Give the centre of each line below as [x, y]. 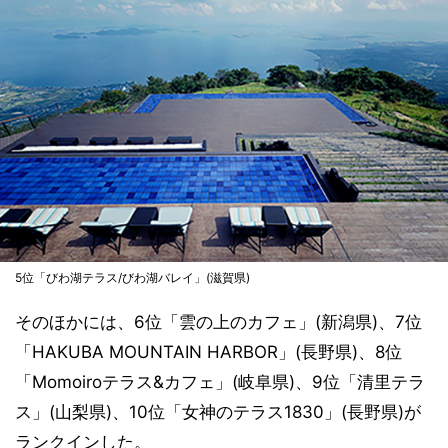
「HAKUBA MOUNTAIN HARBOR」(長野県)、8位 [208, 351]
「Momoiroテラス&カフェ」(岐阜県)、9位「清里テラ [220, 381]
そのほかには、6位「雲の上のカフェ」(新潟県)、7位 [218, 321]
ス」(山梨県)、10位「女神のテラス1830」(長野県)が [218, 411]
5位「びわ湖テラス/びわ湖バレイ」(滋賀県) [132, 277]
